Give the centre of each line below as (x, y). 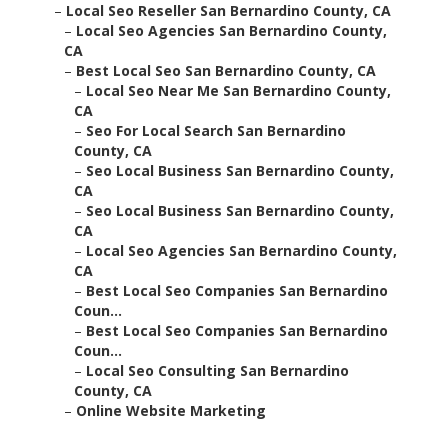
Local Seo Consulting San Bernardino (217, 371)
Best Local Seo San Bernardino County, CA (226, 71)
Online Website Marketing (171, 411)
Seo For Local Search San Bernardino (216, 131)
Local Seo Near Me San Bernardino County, (238, 91)
